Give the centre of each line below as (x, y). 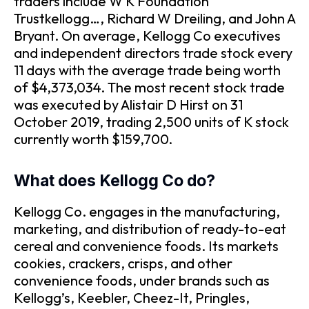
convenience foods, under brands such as (142, 280)
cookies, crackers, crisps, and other (123, 263)
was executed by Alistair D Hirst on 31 (128, 104)
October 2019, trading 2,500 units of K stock (151, 121)
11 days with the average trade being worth (147, 70)
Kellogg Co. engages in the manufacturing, (147, 211)
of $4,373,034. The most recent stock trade (149, 87)
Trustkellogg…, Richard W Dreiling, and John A (154, 18)
